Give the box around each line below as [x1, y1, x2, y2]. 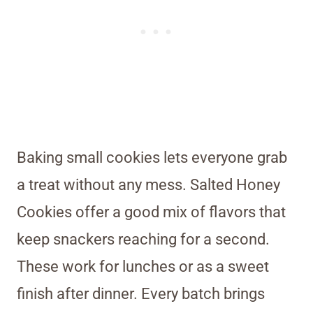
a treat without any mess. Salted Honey [17, 176, 280, 194]
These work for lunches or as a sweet [17, 258, 269, 276]
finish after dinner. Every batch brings [17, 285, 265, 303]
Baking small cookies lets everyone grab [17, 149, 287, 167]
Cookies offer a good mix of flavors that [17, 203, 286, 221]
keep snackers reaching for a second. [17, 231, 270, 249]
